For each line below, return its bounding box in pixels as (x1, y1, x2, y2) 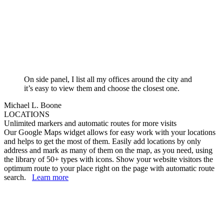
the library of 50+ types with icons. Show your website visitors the (4, 155, 213, 164)
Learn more (32, 173, 68, 182)
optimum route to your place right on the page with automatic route (4, 164, 214, 173)
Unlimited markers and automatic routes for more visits (4, 119, 176, 128)
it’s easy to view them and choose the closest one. (24, 84, 179, 93)
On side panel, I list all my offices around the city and (24, 75, 192, 84)
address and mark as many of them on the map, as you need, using (4, 146, 212, 155)
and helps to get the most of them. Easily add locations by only (4, 137, 201, 146)
